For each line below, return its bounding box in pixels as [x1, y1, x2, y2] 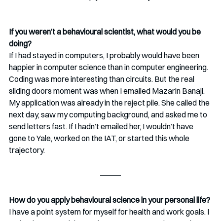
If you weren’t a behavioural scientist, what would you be [9, 26, 202, 37]
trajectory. [9, 145, 45, 155]
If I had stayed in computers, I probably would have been [9, 50, 201, 60]
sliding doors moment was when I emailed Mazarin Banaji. [9, 85, 206, 96]
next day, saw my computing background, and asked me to [9, 109, 209, 119]
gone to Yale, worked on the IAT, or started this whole [9, 133, 191, 143]
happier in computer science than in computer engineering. [9, 62, 210, 72]
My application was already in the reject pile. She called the [9, 97, 211, 108]
